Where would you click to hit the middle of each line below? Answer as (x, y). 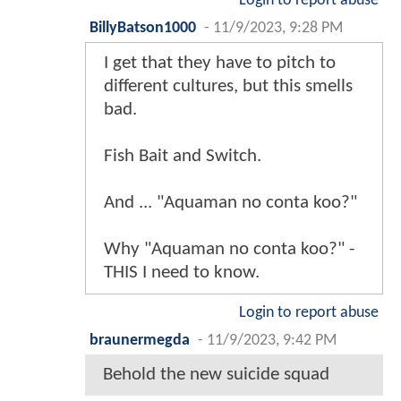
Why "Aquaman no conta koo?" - (229, 250)
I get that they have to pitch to (220, 64)
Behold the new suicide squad (216, 375)
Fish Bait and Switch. (183, 157)
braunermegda (140, 341)
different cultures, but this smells (228, 87)
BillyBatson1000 (143, 29)
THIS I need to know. (182, 273)
